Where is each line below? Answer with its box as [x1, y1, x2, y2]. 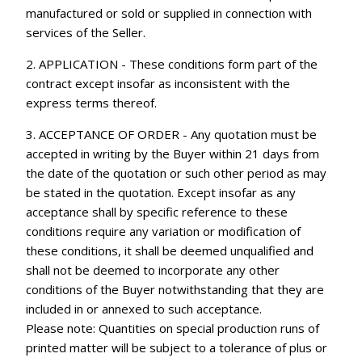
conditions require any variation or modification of [26, 222, 301, 239]
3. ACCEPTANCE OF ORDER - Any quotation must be [26, 125, 318, 142]
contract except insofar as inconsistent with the [26, 74, 291, 91]
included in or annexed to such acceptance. [26, 300, 263, 317]
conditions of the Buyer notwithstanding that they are [26, 280, 325, 297]
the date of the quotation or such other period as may [26, 164, 327, 181]
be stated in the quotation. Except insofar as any [26, 183, 297, 200]
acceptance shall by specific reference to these [26, 203, 288, 220]
